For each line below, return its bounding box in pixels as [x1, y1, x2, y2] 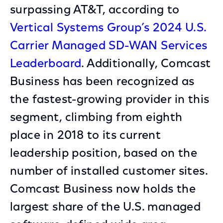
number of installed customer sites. [10, 166, 208, 178]
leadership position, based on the [10, 148, 198, 160]
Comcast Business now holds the [10, 184, 196, 196]
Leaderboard [10, 58, 82, 70]
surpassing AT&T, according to [10, 4, 180, 16]
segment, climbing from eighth [10, 112, 183, 124]
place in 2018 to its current [10, 130, 161, 142]
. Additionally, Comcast [81, 58, 211, 70]
